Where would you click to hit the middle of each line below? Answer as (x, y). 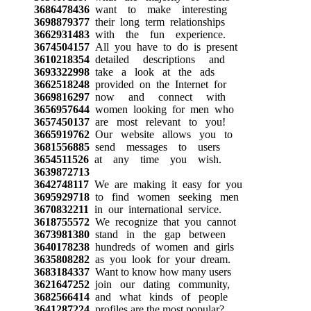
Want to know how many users (160, 271)
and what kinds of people (158, 296)
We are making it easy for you (165, 184)
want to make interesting (158, 9)
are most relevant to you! (157, 121)
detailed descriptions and (157, 59)
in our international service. (155, 209)
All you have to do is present (163, 47)
